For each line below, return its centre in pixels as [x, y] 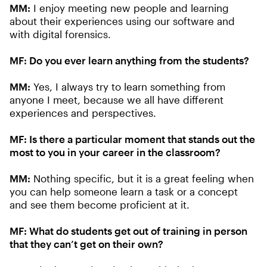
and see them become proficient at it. [100, 205]
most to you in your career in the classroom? [115, 152]
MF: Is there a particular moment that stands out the [132, 139]
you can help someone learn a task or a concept [124, 192]
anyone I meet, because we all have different [117, 100]
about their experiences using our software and [122, 21]
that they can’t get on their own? [86, 244]
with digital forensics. [60, 34]
